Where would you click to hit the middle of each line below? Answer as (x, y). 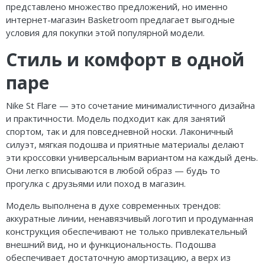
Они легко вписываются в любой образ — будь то (113, 170)
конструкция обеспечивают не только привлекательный (127, 231)
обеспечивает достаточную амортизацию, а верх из (118, 257)
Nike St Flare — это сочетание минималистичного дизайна (130, 105)
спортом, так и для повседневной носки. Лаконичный (119, 131)
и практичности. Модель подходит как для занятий (116, 118)
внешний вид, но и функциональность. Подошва (111, 244)
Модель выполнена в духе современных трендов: (113, 205)
